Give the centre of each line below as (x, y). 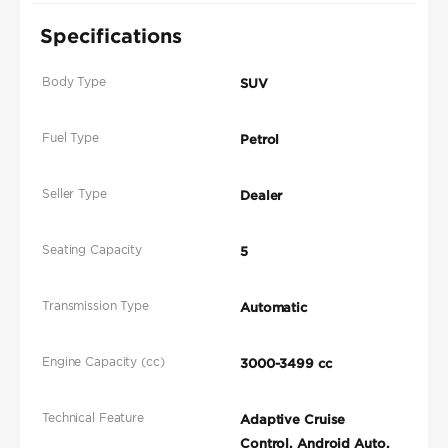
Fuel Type (70, 138)
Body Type (74, 82)
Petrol (260, 140)
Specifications (111, 35)
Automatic (274, 308)
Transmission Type (95, 306)
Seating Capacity (92, 250)
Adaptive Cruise (293, 420)
